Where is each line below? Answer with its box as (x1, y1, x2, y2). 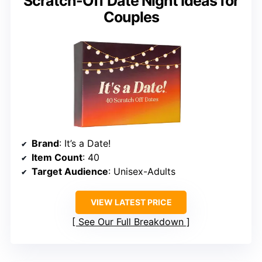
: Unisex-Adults (108, 166, 175, 178)
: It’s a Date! (59, 137, 111, 150)
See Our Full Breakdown (78, 216, 184, 228)
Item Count (32, 151, 82, 164)
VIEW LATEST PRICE (90, 197, 172, 208)
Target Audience (32, 166, 108, 178)
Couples (103, 8, 159, 26)
